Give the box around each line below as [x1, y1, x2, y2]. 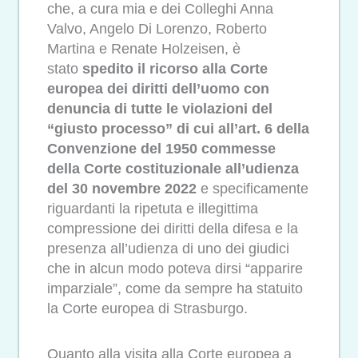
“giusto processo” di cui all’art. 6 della [47, 121, 309, 137]
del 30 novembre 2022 [47, 181, 197, 197]
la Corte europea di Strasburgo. [47, 300, 248, 317]
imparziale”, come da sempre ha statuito [47, 280, 303, 297]
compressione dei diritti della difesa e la [47, 221, 298, 237]
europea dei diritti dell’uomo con [47, 81, 269, 97]
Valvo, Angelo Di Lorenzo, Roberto [47, 21, 267, 38]
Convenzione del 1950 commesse [47, 141, 276, 157]
